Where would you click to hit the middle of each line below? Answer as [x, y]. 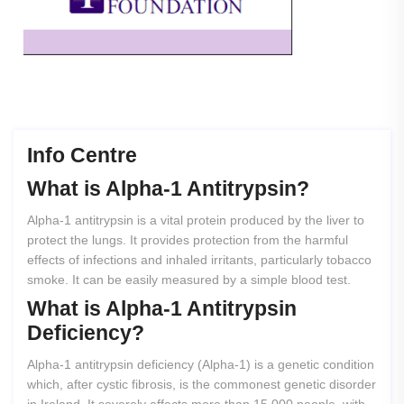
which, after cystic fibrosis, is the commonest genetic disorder [202, 385]
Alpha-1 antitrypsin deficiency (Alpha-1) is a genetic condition [201, 365]
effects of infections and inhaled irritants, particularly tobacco [199, 260]
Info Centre [82, 156]
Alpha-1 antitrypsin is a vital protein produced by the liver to [196, 220]
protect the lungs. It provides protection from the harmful [188, 240]
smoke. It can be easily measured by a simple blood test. [191, 280]
